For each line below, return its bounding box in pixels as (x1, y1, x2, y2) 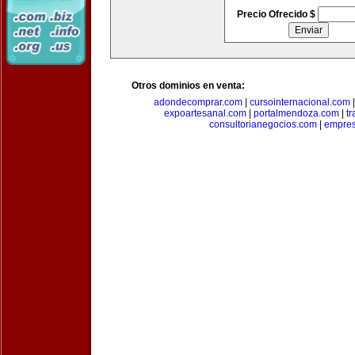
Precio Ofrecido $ (236, 9, 318, 20)
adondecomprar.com (153, 97, 242, 108)
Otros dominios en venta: (132, 80, 245, 91)
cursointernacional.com (249, 97, 350, 108)
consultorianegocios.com (209, 119, 317, 130)
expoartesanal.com (163, 108, 246, 119)
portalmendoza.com (253, 108, 339, 119)
